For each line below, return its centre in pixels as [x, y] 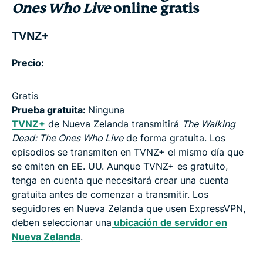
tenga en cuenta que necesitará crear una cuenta [120, 180]
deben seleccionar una [62, 222]
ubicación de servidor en [169, 222]
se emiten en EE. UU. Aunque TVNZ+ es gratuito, [120, 166]
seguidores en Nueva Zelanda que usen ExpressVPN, [129, 208]
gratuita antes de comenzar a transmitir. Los [110, 194]
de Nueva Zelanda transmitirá [114, 124]
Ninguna [106, 109]
